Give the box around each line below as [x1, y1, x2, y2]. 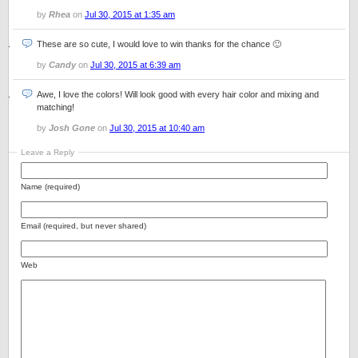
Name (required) [21, 182, 80, 191]
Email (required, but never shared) [21, 221, 146, 230]
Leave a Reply [21, 148, 74, 157]
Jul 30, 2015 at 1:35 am [85, 10, 175, 19]
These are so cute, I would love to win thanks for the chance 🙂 [37, 39, 281, 49]
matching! [37, 102, 74, 112]
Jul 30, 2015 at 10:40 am [109, 123, 205, 133]
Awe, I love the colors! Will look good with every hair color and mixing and [37, 89, 319, 99]
